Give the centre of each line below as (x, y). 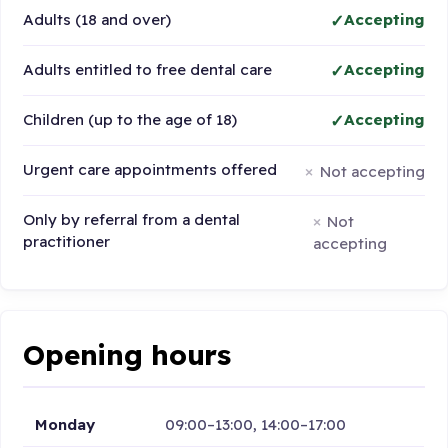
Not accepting (372, 171)
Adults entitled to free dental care (148, 70)
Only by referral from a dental (132, 220)
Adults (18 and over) (97, 20)
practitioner (67, 242)
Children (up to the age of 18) (130, 120)
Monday (65, 424)
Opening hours (127, 354)
